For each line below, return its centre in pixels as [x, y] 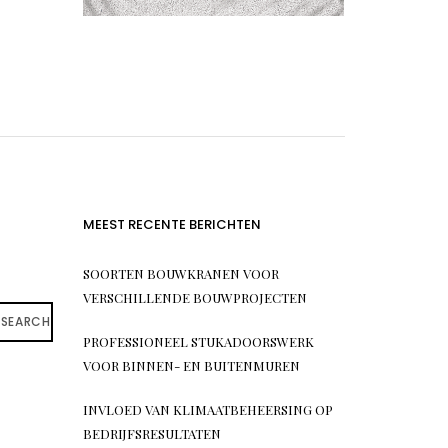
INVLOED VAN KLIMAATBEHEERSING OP [207, 409]
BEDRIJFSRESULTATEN [151, 433]
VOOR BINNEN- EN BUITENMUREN [191, 365]
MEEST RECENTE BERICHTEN [171, 224]
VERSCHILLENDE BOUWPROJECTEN [194, 297]
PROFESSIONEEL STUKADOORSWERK [198, 341]
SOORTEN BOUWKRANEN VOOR [180, 273]
